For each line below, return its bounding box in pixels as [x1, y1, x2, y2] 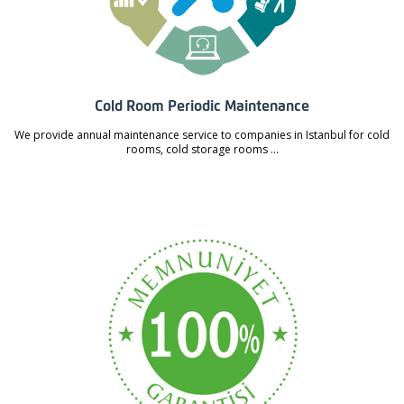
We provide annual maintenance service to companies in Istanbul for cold [14, 127, 390, 143]
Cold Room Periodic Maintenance [95, 97, 309, 115]
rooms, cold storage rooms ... [125, 142, 279, 158]
